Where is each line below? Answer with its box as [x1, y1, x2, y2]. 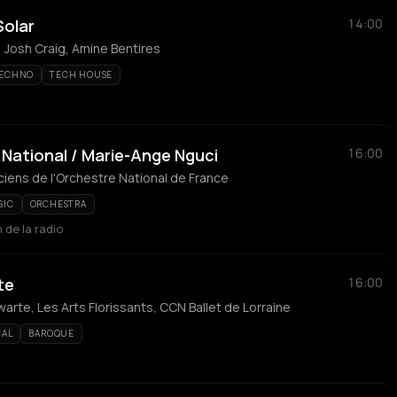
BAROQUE [28, 327, 75, 339]
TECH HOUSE [50, 68, 113, 81]
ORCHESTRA [29, 198, 87, 210]
